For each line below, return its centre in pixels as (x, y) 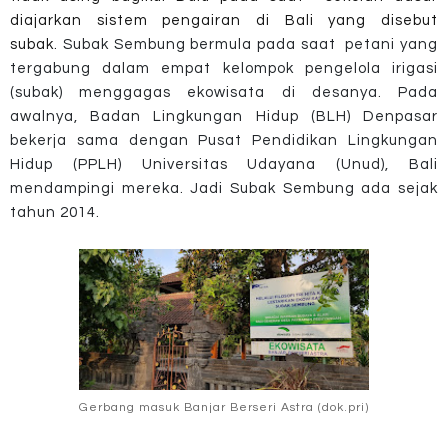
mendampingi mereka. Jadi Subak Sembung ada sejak (224, 188)
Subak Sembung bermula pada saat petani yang (250, 44)
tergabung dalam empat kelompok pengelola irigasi (224, 68)
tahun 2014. (55, 212)
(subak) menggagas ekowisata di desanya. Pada (224, 92)
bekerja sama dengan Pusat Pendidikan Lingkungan (224, 140)
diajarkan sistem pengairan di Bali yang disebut (224, 20)
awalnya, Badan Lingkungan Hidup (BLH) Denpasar (224, 116)
